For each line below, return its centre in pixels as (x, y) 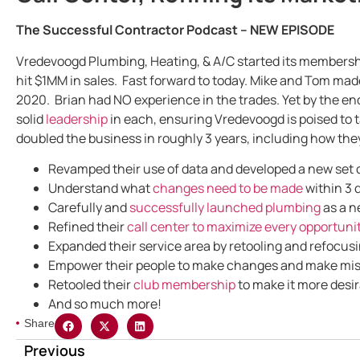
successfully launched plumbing (225, 208)
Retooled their (91, 285)
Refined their (88, 227)
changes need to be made (228, 188)
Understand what (100, 188)
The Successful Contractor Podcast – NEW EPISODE (175, 30)
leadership (77, 119)
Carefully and (89, 208)
